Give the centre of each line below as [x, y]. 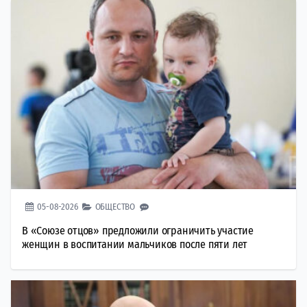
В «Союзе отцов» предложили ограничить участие [138, 230]
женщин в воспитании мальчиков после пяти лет [135, 244]
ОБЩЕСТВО [115, 206]
